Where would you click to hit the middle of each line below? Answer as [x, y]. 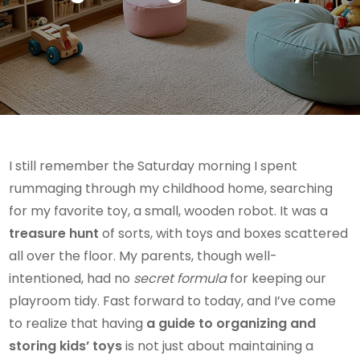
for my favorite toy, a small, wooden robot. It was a [169, 211]
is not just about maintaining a [218, 346]
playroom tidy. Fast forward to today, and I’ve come [173, 301]
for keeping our [277, 278]
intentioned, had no [72, 278]
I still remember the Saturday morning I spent [153, 166]
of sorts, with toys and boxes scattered [224, 233]
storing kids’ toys [66, 346]
